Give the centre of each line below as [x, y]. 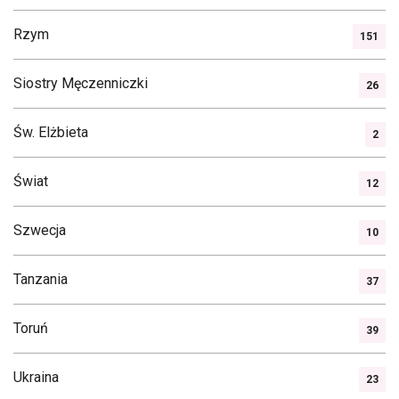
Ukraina [36, 377]
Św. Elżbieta [51, 132]
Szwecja [40, 230]
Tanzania [41, 279]
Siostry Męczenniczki [81, 83]
